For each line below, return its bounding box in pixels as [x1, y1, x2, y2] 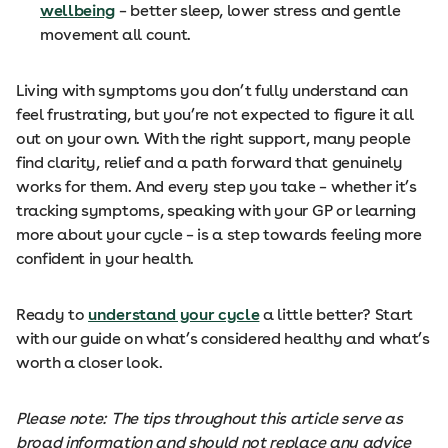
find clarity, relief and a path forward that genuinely [16, 153, 403, 173]
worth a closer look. [16, 353, 163, 373]
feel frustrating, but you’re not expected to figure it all [16, 105, 414, 125]
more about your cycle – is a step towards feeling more [16, 225, 422, 245]
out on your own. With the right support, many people [16, 129, 411, 149]
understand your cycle [88, 305, 260, 325]
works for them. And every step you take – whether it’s [16, 177, 417, 197]
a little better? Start [259, 305, 414, 325]
